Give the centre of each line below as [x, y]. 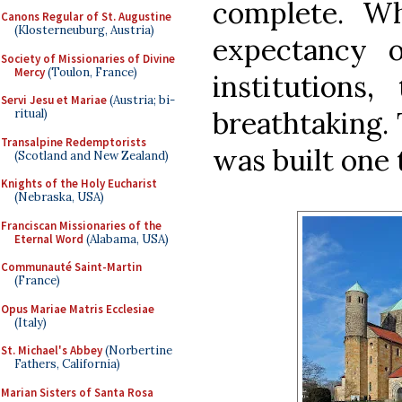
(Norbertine [137, 350]
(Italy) [31, 322]
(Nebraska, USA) [59, 197]
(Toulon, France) [91, 72]
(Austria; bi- [141, 100]
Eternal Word [49, 239]
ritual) [31, 114]
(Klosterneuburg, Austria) [84, 30]
